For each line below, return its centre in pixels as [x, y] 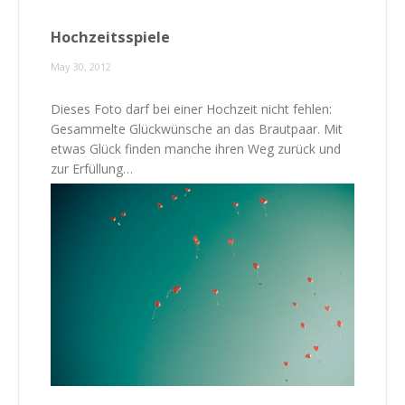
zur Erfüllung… [92, 168]
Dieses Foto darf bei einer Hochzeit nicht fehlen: [191, 108]
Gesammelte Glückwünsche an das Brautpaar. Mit [197, 128]
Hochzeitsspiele [110, 37]
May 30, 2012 [81, 66]
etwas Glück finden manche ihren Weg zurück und [196, 148]
